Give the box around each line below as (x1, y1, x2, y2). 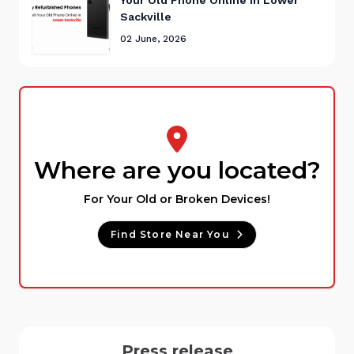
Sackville (120, 9, 171, 23)
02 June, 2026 (120, 32, 186, 44)
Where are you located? (33, 156, 321, 186)
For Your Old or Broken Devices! (84, 192, 270, 207)
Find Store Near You (110, 228, 230, 241)
